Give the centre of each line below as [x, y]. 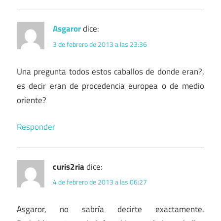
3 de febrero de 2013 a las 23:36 [100, 44]
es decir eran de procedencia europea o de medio [110, 86]
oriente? [32, 100]
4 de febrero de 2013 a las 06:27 [100, 182]
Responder [36, 127]
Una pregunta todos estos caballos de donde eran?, [110, 71]
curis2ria [69, 167]
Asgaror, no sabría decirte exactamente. [110, 209]
